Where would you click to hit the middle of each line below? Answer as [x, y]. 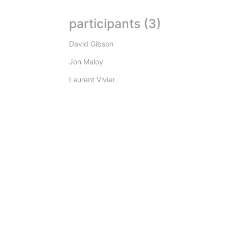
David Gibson [91, 43]
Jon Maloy [86, 61]
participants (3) [115, 23]
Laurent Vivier [92, 79]
